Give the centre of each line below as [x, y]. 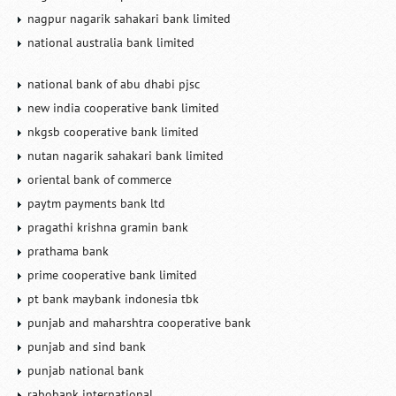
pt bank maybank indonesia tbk [114, 299]
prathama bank [69, 251]
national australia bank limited [111, 42]
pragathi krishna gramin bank [108, 227]
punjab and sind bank [87, 346]
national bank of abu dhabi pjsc [114, 84]
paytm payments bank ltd [97, 203]
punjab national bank [86, 370]
